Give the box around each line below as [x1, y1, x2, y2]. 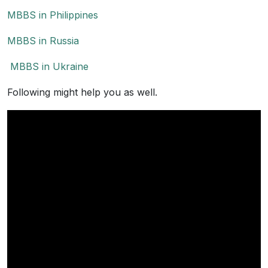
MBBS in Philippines [7, 9, 98, 21]
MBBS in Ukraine [7, 60, 89, 72]
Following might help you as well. [7, 86, 157, 98]
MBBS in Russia [7, 35, 79, 47]
